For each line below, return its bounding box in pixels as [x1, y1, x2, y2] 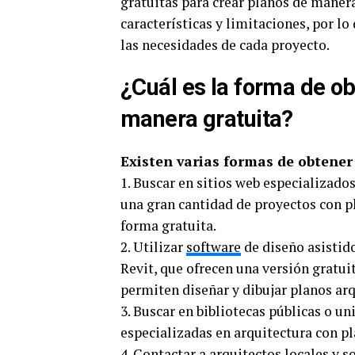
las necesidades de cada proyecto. [120, 36, 330, 54]
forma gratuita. [120, 216, 216, 235]
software [186, 238, 241, 256]
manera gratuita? [120, 105, 293, 132]
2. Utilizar [120, 238, 186, 256]
